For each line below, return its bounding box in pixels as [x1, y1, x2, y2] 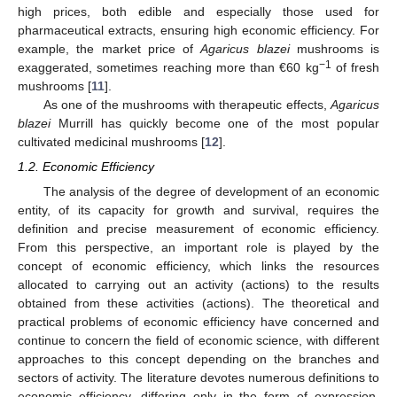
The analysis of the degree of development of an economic [43, 183, 379, 198]
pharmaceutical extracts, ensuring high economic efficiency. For [18, 22, 379, 37]
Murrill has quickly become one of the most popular [51, 115, 379, 130]
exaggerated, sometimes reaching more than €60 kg [18, 59, 319, 74]
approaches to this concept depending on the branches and [18, 351, 379, 366]
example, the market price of [18, 41, 201, 56]
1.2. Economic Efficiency [18, 159, 154, 174]
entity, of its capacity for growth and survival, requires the [18, 202, 379, 217]
